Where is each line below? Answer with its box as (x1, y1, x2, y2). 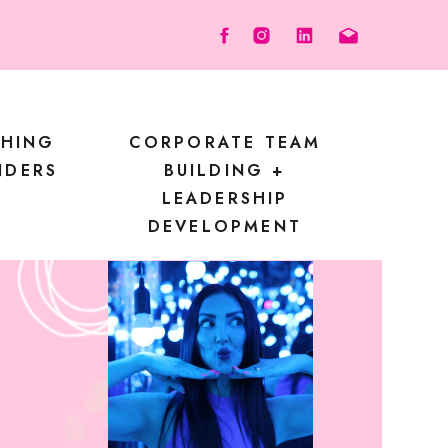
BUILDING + (163, 159, 287, 182)
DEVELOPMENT (147, 215, 303, 238)
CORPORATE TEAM (128, 131, 322, 154)
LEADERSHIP (161, 187, 289, 210)
